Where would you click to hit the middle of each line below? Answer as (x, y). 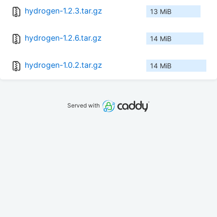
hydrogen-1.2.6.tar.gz (63, 38)
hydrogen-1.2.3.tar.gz (63, 11)
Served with (85, 106)
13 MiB (161, 12)
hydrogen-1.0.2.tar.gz (63, 65)
